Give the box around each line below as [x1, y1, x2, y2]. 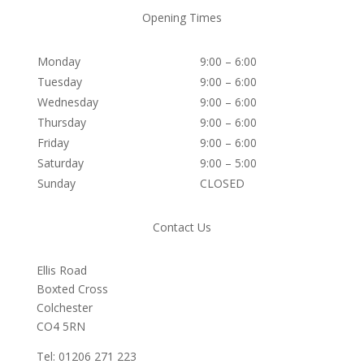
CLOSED [199, 175, 245, 191]
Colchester [36, 300, 93, 315]
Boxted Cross [36, 281, 108, 297]
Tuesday [37, 74, 82, 89]
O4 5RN [43, 318, 85, 334]
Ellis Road [36, 262, 87, 278]
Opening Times [141, 10, 222, 25]
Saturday [37, 155, 84, 171]
